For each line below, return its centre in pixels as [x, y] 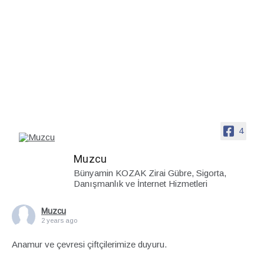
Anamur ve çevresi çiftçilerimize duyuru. [89, 244]
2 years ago [59, 220]
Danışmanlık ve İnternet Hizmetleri [141, 183]
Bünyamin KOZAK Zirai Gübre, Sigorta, [150, 173]
